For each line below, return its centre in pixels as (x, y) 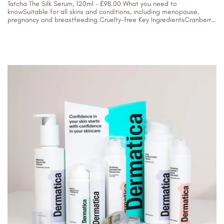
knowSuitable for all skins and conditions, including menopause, (103, 12)
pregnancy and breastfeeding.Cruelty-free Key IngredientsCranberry (111, 20)
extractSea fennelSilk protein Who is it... (68, 28)
